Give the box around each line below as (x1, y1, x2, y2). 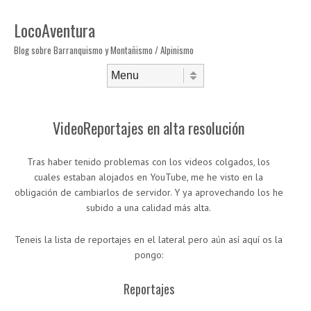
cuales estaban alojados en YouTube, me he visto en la (34, 171, 263, 183)
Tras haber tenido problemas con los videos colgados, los (27, 155, 270, 168)
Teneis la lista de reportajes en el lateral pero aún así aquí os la (15, 233, 283, 246)
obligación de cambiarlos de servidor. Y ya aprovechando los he (14, 186, 283, 199)
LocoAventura (14, 17, 95, 42)
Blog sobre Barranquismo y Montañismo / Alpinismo (14, 43, 194, 57)
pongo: (134, 249, 163, 261)
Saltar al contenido (14, 87, 85, 96)
